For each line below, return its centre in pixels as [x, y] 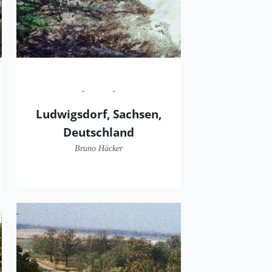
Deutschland [98, 132]
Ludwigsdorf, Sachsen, [98, 114]
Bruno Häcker [98, 148]
